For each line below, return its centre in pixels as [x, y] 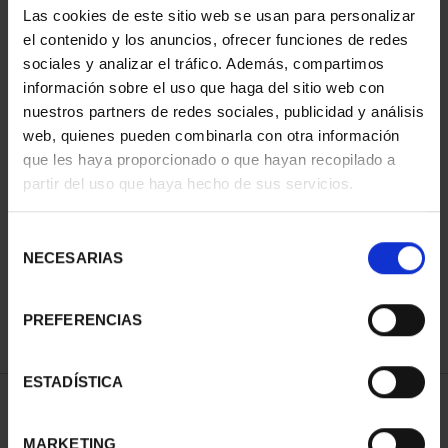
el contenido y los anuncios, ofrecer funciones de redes [216, 39]
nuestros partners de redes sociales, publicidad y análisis [223, 111]
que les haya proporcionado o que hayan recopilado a [209, 159]
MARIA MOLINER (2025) [111, 203]
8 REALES [111, 225]
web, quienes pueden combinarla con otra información [211, 135]
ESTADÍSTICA [73, 382]
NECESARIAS [73, 258]
